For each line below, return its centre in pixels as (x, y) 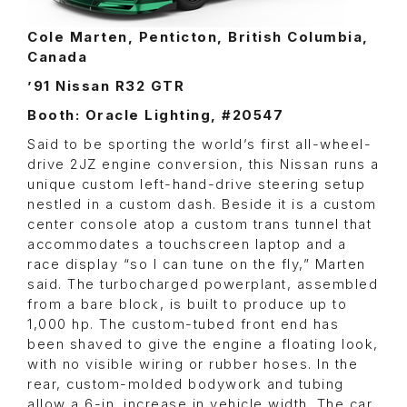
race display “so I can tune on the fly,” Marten (197, 265)
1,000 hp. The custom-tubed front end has (183, 325)
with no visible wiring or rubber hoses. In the (193, 365)
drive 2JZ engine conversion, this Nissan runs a (203, 165)
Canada (57, 58)
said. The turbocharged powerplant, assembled (203, 285)
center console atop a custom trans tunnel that (199, 225)
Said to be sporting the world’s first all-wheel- (199, 145)
